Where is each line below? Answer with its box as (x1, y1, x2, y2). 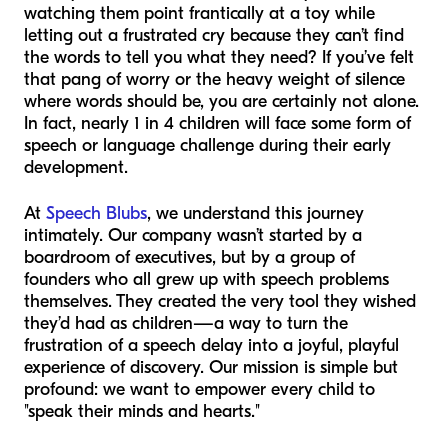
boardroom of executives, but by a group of (24, 247, 355, 269)
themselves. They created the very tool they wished (24, 291, 416, 313)
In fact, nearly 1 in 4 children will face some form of (24, 113, 411, 135)
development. (24, 157, 128, 179)
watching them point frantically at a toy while (24, 3, 375, 25)
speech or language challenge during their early (24, 135, 391, 157)
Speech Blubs (46, 203, 147, 225)
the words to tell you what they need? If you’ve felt (24, 47, 414, 69)
